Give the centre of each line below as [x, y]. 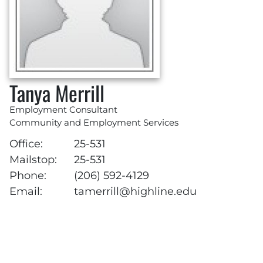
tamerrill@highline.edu [135, 191]
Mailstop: [33, 159]
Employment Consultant [63, 109]
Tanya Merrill [57, 93]
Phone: [28, 175]
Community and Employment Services [94, 122]
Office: [26, 143]
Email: [26, 191]
